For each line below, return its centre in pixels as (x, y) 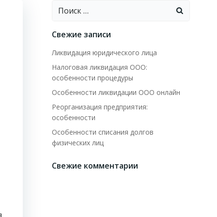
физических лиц (77, 143)
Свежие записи (81, 34)
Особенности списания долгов (102, 132)
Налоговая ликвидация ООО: (99, 67)
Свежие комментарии (95, 166)
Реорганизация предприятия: (100, 107)
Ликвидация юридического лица (104, 53)
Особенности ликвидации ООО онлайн (116, 92)
